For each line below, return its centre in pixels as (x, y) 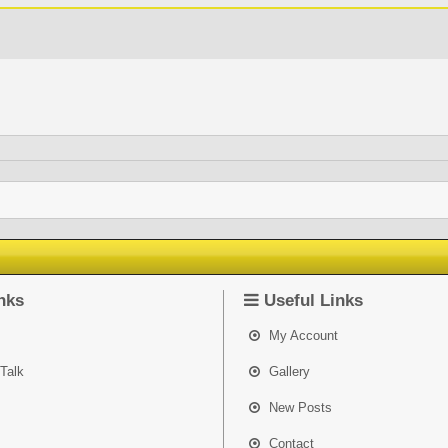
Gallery (288, 371)
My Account (302, 335)
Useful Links (311, 300)
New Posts (299, 407)
